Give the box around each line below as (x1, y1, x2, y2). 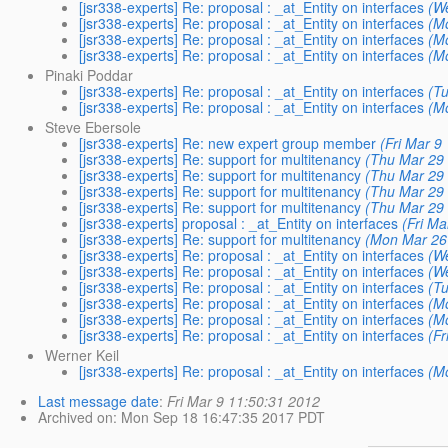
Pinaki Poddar (44, 65, 133, 86)
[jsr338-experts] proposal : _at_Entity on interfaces (78, 213, 398, 234)
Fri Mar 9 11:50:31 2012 (167, 391, 320, 412)
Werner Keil (44, 345, 119, 366)
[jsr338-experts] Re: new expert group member (78, 133, 376, 154)
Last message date (38, 391, 159, 412)
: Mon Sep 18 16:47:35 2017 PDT (113, 407, 325, 428)
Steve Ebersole (44, 117, 141, 138)
